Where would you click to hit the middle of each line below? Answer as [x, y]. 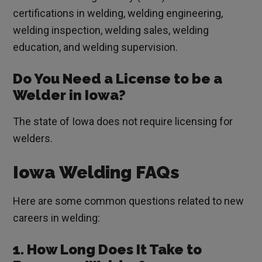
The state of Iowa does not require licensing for [123, 122]
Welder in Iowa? [70, 95]
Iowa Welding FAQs [96, 173]
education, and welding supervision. [96, 47]
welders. [33, 139]
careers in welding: [57, 218]
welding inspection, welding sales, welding [111, 30]
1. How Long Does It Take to [108, 250]
